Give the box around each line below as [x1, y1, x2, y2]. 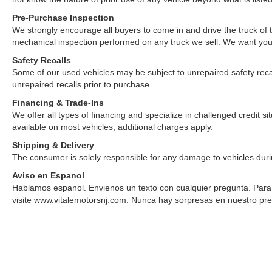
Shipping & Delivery [12, 140, 94, 150]
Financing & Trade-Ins [12, 97, 104, 107]
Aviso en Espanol [12, 170, 84, 180]
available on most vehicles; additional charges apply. [12, 121, 213, 132]
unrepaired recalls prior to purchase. [12, 79, 152, 89]
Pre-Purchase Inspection [12, 12, 114, 22]
